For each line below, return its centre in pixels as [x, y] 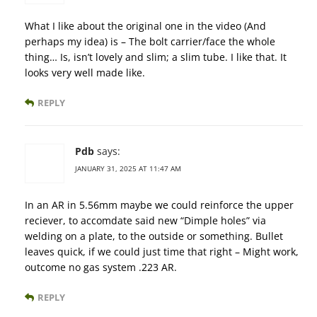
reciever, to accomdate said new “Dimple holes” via [145, 221]
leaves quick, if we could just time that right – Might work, [162, 252]
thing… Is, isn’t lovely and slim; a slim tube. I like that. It [156, 57]
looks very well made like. [85, 73]
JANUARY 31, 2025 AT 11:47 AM [128, 169]
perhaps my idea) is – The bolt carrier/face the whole [150, 42]
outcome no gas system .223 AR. [101, 267]
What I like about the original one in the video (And [145, 26]
